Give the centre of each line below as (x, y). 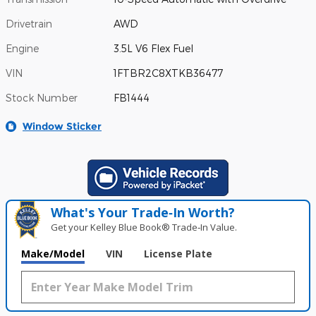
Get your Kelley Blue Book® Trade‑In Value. (144, 227)
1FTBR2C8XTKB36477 (169, 73)
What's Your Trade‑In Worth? (143, 212)
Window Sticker (62, 126)
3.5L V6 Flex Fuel (154, 48)
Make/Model (53, 254)
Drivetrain (29, 24)
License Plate (178, 254)
